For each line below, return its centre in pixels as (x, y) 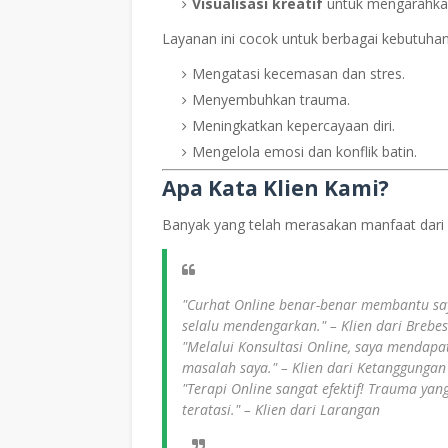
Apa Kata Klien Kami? (275, 188)
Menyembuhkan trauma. (271, 99)
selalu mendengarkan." (254, 325)
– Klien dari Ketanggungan (361, 367)
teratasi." (211, 409)
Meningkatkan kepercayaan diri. (293, 125)
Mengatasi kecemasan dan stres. (298, 73)
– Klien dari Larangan (310, 409)
